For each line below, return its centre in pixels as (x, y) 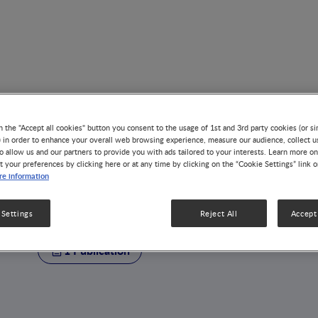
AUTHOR (82, 174)
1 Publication (97, 250)
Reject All (219, 214)
